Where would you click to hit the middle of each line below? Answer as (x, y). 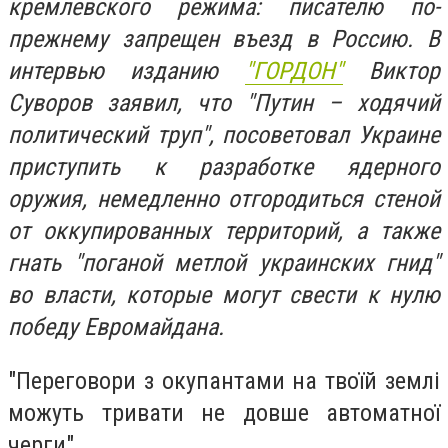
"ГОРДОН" (293, 71)
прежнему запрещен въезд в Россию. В (224, 39)
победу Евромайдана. (116, 327)
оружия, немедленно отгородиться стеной (224, 199)
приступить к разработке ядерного (224, 167)
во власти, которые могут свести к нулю (224, 295)
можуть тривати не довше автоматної (224, 412)
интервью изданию (126, 71)
